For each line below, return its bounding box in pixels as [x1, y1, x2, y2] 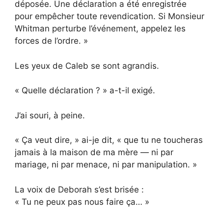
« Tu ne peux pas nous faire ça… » [15, 196, 149, 207]
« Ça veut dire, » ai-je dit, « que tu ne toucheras [15, 135, 203, 145]
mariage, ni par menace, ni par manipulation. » [15, 160, 197, 170]
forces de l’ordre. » [15, 36, 88, 46]
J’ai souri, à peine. [15, 110, 85, 120]
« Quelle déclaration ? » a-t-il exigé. [15, 85, 155, 96]
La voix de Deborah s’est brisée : [15, 184, 144, 194]
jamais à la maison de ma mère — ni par [15, 147, 173, 158]
